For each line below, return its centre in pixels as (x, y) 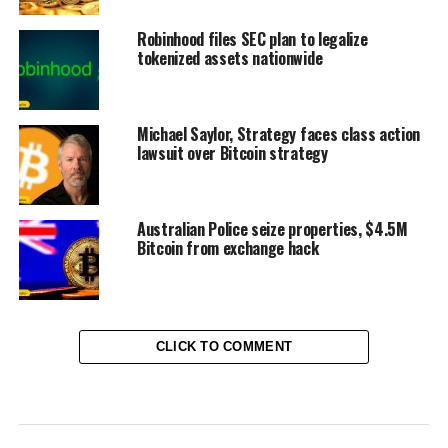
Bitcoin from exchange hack (227, 248)
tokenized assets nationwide (229, 58)
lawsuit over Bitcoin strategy (232, 153)
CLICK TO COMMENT (224, 347)
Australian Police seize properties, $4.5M (272, 229)
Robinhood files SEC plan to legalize (252, 39)
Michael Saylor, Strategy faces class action (278, 134)
